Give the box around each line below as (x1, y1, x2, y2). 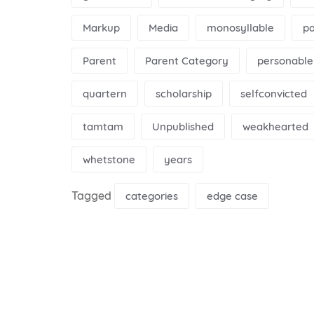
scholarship (156, 86, 212, 100)
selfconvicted (240, 86, 307, 100)
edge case (207, 189, 258, 203)
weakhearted (243, 119, 308, 133)
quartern (83, 86, 127, 100)
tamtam (83, 119, 123, 133)
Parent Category (145, 53, 228, 67)
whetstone (83, 152, 135, 166)
